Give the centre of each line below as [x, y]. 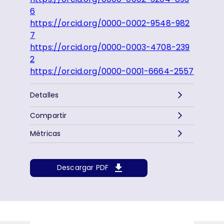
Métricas [45, 133]
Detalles [44, 95]
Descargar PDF [83, 168]
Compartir [48, 115]
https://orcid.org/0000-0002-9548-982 [110, 23]
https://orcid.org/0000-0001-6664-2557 [112, 71]
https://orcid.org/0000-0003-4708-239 [110, 47]
